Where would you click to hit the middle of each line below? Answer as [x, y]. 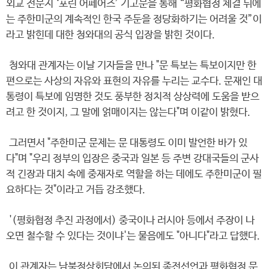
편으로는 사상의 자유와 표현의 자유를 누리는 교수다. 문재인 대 [134, 81]
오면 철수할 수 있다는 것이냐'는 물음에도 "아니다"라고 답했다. [133, 236]
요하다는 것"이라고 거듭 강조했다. [76, 190]
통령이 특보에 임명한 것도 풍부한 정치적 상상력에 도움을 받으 [133, 97]
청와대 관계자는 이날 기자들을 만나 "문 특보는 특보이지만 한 [131, 66]
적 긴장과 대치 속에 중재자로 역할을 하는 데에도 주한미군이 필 [134, 174]
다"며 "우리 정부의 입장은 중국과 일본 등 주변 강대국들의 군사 [132, 159]
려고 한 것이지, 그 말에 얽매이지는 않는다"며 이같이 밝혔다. [128, 113]
